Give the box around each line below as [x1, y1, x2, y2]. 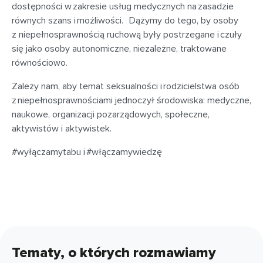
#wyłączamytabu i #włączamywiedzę [12, 146, 162, 158]
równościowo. [12, 56, 68, 69]
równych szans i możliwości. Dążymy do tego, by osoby [12, 14, 238, 26]
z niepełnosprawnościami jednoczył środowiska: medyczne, [12, 94, 251, 106]
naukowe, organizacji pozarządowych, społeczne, [12, 108, 210, 120]
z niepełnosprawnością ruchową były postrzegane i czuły [12, 28, 242, 41]
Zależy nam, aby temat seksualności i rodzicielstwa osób [12, 80, 240, 92]
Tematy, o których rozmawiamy [12, 244, 216, 261]
